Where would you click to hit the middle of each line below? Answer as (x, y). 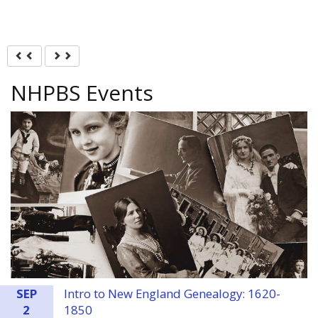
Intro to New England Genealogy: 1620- (172, 294)
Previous (51, 55)
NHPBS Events (82, 93)
